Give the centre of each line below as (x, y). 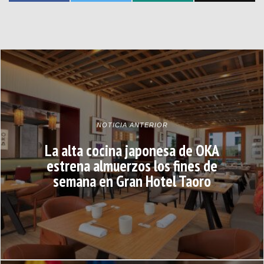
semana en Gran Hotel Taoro (132, 181)
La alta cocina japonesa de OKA (132, 150)
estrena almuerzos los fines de (132, 165)
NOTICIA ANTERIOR (132, 125)
